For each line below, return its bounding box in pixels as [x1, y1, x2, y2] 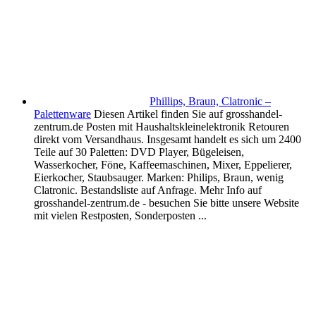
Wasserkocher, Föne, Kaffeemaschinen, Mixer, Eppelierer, [34, 159, 292, 171]
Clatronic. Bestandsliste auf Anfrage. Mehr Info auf [34, 184, 262, 197]
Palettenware [34, 108, 91, 121]
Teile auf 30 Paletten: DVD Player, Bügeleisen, [34, 146, 244, 159]
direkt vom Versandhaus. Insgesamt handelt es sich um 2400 [34, 133, 301, 146]
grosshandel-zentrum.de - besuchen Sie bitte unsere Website [34, 197, 299, 209]
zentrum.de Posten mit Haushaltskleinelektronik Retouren [34, 121, 289, 133]
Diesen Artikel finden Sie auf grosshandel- [94, 108, 282, 121]
